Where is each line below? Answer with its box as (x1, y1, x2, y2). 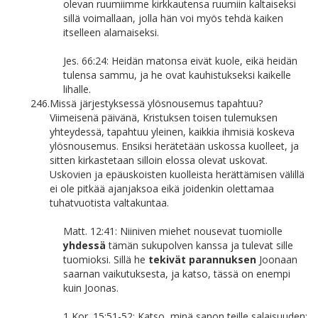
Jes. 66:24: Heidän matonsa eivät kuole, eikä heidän (63, 54, 297, 67)
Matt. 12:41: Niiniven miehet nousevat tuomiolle (63, 224, 283, 238)
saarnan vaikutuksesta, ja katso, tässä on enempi (63, 267, 290, 280)
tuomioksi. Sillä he (63, 253, 148, 266)
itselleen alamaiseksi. (63, 26, 159, 39)
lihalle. (63, 82, 91, 96)
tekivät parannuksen (148, 253, 256, 266)
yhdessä (63, 238, 106, 252)
